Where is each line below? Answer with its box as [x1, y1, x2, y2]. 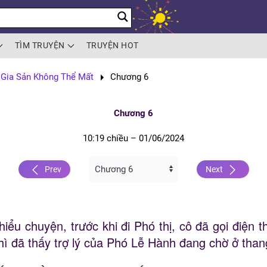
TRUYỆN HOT [86, 41, 139, 50]
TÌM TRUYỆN [14, 41, 65, 50]
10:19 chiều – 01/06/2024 [83, 133, 184, 144]
